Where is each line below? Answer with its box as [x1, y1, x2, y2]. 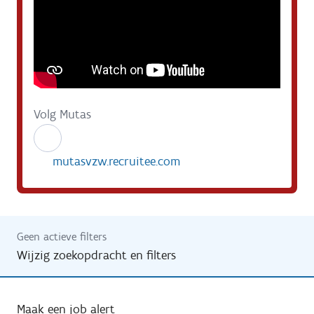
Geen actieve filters [17, 230, 107, 243]
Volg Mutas [34, 107, 91, 122]
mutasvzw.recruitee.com [53, 153, 180, 169]
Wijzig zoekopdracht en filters [17, 247, 176, 263]
